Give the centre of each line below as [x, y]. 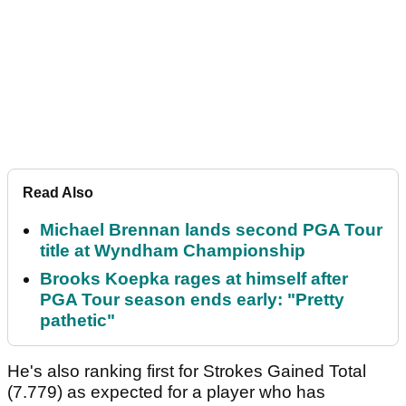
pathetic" [77, 321]
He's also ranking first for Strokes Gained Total [187, 372]
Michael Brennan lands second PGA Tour [211, 230]
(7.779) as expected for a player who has [166, 392]
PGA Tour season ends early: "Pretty [192, 300]
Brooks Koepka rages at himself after [194, 279]
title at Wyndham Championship [173, 251]
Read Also [58, 193]
